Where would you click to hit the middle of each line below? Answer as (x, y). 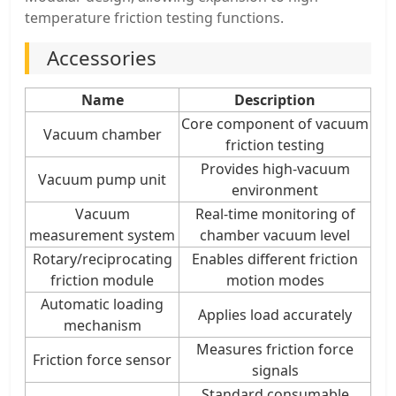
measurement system (102, 235)
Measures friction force (275, 349)
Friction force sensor (102, 359)
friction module (102, 280)
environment (275, 190)
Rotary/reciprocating (102, 259)
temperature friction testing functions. (154, 17)
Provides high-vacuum (275, 168)
